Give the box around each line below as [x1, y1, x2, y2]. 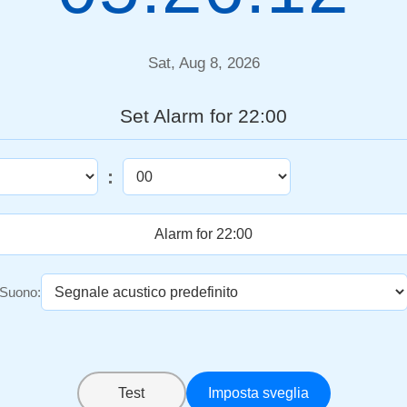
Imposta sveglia [207, 385, 309, 402]
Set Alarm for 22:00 [120, 105, 287, 127]
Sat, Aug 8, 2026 [147, 55, 260, 73]
